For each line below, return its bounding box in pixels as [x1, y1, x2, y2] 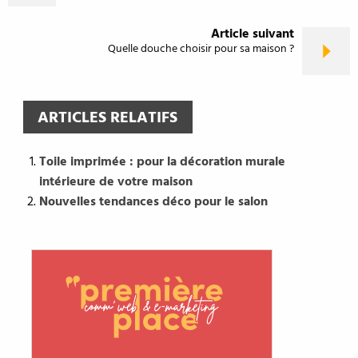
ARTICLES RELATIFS [38, 105, 178, 131]
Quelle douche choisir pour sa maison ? [108, 40, 294, 59]
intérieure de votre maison [38, 171, 193, 193]
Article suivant [211, 24, 294, 46]
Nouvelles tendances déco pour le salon [38, 191, 268, 213]
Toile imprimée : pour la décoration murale [38, 151, 285, 173]
